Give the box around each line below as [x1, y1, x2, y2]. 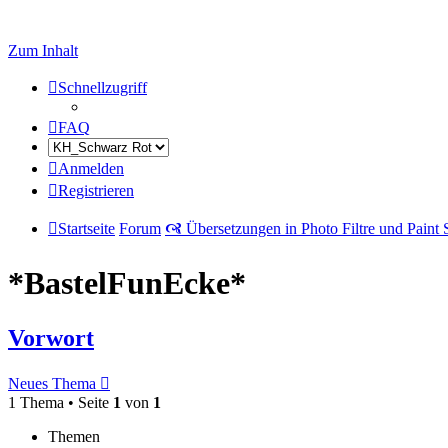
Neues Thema [8, 374, 96, 392]
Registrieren [58, 182, 134, 199]
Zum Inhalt [8, 42, 78, 59]
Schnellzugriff [58, 79, 147, 96]
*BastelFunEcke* [8, 265, 246, 302]
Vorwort [8, 324, 94, 351]
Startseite [58, 220, 115, 237]
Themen [48, 427, 100, 445]
